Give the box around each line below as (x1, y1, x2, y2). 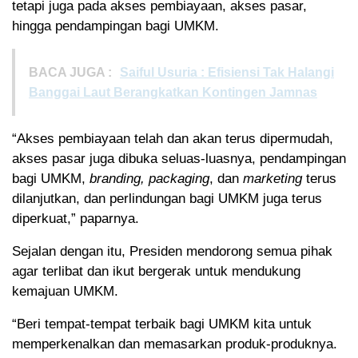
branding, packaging (89, 171, 209, 187)
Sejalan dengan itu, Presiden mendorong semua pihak (12, 244, 332, 260)
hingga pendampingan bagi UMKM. (12, 18, 219, 34)
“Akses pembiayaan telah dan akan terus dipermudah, (12, 131, 333, 147)
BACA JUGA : (29, 66, 112, 80)
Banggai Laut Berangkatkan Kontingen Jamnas (29, 86, 317, 100)
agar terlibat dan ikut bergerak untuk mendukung (12, 264, 300, 280)
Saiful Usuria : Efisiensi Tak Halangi (120, 66, 334, 80)
